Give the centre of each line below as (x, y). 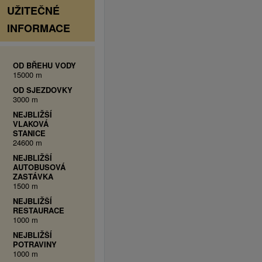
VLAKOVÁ (30, 124)
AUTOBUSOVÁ (39, 167)
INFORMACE (38, 28)
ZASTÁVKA (33, 176)
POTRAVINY (35, 244)
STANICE (29, 133)
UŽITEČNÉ (33, 11)
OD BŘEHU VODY (44, 65)
